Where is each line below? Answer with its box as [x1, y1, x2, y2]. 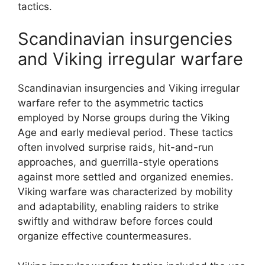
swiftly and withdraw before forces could [18, 215, 213, 227]
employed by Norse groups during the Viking [18, 112, 230, 124]
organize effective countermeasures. [18, 230, 192, 242]
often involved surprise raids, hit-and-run [18, 141, 214, 153]
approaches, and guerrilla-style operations [18, 156, 219, 168]
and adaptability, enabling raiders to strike [18, 201, 219, 212]
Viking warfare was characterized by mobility [18, 186, 232, 198]
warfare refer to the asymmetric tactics [18, 97, 203, 109]
